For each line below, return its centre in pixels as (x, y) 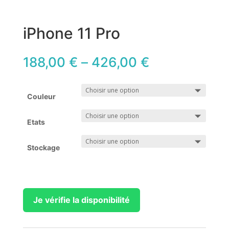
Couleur (41, 96)
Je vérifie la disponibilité (81, 200)
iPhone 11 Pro (71, 33)
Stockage (43, 147)
